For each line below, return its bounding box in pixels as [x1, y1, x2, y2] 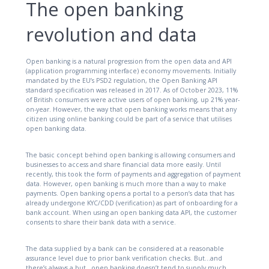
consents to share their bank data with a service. [26, 218, 176, 227]
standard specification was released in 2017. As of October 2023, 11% [26, 86, 238, 95]
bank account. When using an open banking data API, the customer [26, 208, 237, 217]
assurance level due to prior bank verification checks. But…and [26, 254, 222, 263]
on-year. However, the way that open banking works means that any [26, 105, 237, 114]
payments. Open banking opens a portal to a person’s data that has [26, 189, 234, 198]
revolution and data [26, 22, 197, 47]
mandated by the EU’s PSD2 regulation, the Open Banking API [26, 76, 217, 85]
